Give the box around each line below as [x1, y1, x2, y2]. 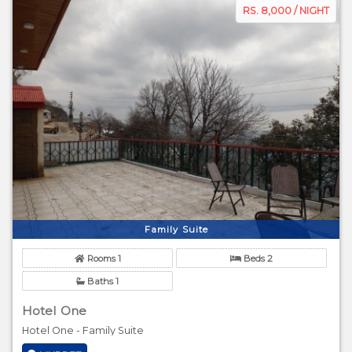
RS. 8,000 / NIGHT [243, 5, 329, 17]
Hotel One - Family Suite [22, 324, 144, 336]
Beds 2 [241, 253, 273, 265]
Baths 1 [85, 276, 119, 288]
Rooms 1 [84, 253, 121, 265]
